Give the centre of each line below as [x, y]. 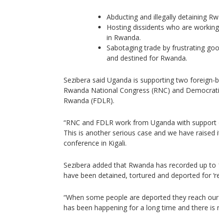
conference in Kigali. [95, 143]
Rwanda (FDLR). [89, 100]
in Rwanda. [124, 37]
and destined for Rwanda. [147, 58]
